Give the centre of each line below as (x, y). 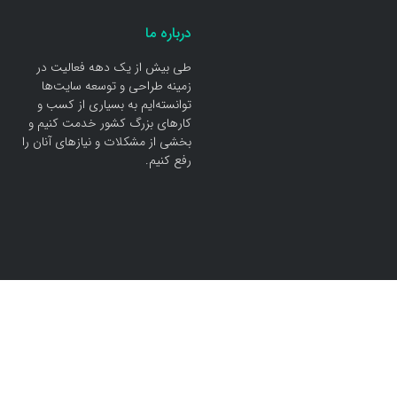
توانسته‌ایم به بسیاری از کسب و (114, 105)
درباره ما (168, 34)
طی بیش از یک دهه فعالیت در (114, 68)
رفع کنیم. (168, 161)
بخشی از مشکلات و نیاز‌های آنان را (107, 142)
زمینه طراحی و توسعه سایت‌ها (117, 86)
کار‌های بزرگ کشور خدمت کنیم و (110, 124)
